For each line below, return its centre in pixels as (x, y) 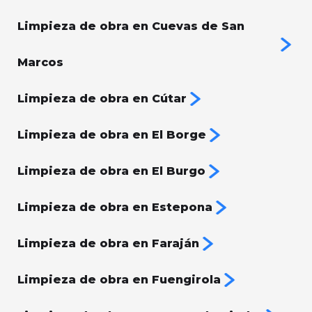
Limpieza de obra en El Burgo (111, 171)
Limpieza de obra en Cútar (102, 99)
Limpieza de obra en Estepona (115, 208)
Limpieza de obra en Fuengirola (119, 280)
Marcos (40, 63)
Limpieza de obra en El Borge (112, 135)
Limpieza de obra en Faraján (108, 244)
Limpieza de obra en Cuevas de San (131, 26)
